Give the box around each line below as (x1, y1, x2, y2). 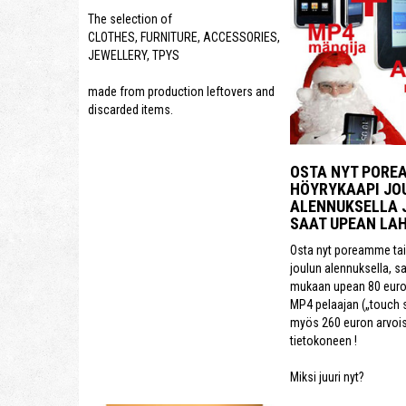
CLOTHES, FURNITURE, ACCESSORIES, (88, 29, 280, 44)
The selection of (88, 11, 172, 26)
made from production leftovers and (88, 83, 275, 99)
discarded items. (88, 101, 173, 117)
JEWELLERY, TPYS (88, 47, 179, 63)
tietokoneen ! (289, 333, 357, 349)
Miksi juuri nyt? (289, 370, 364, 385)
